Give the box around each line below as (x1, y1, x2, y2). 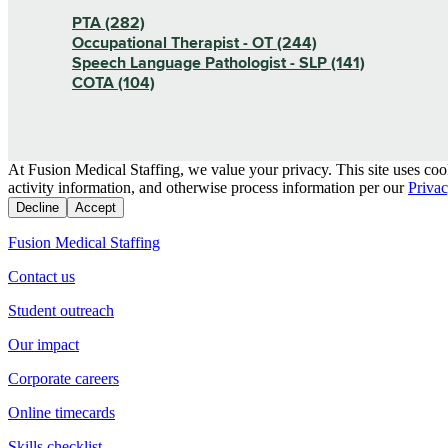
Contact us (8, 267, 75, 285)
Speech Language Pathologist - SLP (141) (72, 52, 365, 73)
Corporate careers (8, 369, 119, 387)
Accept (75, 199, 116, 215)
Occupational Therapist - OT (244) (72, 32, 317, 53)
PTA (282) (72, 12, 145, 33)
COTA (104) (72, 72, 155, 93)
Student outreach (8, 301, 114, 319)
